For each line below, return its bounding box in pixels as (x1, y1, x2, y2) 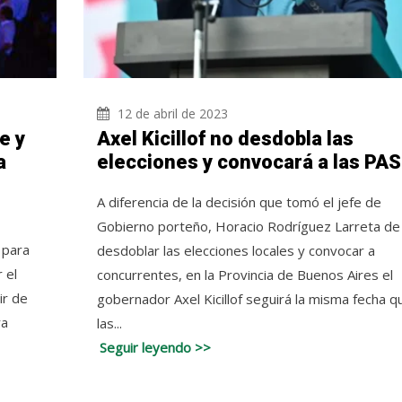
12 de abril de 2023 (113, 105, 228, 122)
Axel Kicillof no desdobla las (96, 127, 354, 150)
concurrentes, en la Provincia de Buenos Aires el (96, 266, 393, 284)
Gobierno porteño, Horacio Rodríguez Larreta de (96, 217, 400, 235)
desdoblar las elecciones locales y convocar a (96, 241, 375, 259)
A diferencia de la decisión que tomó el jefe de (96, 193, 381, 211)
